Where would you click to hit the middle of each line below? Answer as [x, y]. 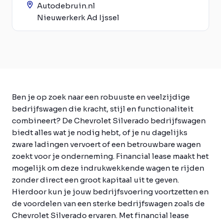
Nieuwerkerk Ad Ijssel [78, 18]
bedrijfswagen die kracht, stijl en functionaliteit [103, 109]
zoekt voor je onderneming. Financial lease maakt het [110, 156]
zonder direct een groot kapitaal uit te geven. [95, 180]
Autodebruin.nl [66, 6]
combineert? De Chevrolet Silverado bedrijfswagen [109, 121]
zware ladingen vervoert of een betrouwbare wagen [106, 144]
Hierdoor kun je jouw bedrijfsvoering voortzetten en [110, 192]
